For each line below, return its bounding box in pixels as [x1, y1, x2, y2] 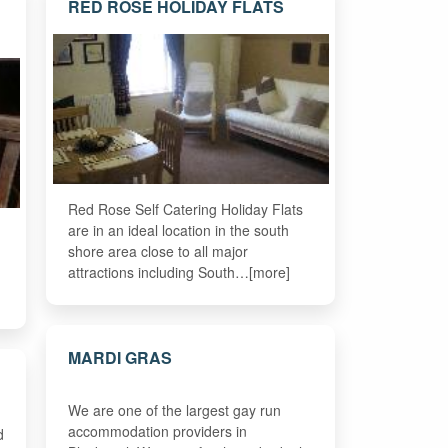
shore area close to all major [67, 241, 248, 262]
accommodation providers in [67, 420, 247, 441]
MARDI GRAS [67, 345, 172, 369]
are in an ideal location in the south [67, 220, 289, 241]
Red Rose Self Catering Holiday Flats [67, 199, 303, 220]
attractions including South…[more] [67, 262, 290, 283]
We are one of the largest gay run [67, 399, 281, 420]
